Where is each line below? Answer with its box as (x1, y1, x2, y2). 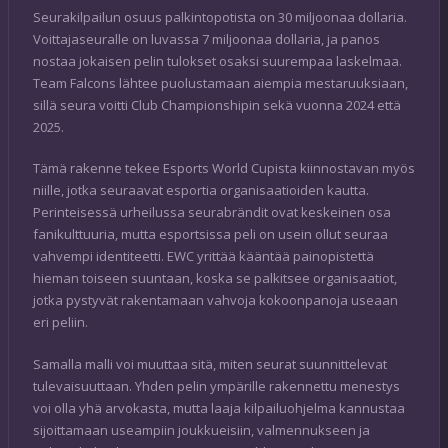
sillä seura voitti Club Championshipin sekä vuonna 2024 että (33, 95, 401, 114)
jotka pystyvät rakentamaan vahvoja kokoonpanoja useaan (33, 291, 398, 310)
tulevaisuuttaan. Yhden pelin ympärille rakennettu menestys (33, 376, 400, 395)
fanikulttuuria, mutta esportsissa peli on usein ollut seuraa (33, 225, 388, 244)
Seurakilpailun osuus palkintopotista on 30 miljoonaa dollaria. (33, 7, 407, 26)
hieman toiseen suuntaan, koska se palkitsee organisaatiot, (33, 269, 397, 288)
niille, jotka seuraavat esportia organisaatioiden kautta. (33, 181, 369, 200)
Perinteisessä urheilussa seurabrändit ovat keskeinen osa (33, 203, 391, 222)
